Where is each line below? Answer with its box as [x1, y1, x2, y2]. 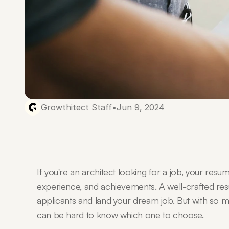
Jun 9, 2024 [117, 102, 164, 112]
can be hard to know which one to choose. [37, 209, 204, 220]
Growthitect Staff [41, 102, 112, 112]
